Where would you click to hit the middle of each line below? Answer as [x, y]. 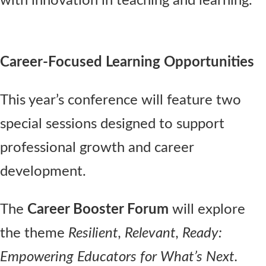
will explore [207, 209]
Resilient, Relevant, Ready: [145, 233]
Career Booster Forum [98, 209]
